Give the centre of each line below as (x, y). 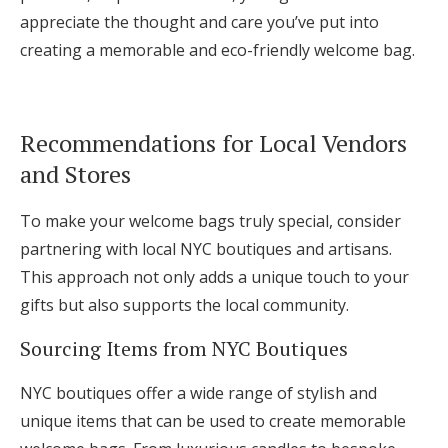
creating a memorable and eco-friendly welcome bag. (217, 50)
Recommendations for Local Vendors (213, 143)
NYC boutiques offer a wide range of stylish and (198, 393)
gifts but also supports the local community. (184, 305)
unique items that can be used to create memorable (213, 421)
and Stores (75, 174)
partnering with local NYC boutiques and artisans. (206, 249)
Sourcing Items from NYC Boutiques (184, 349)
